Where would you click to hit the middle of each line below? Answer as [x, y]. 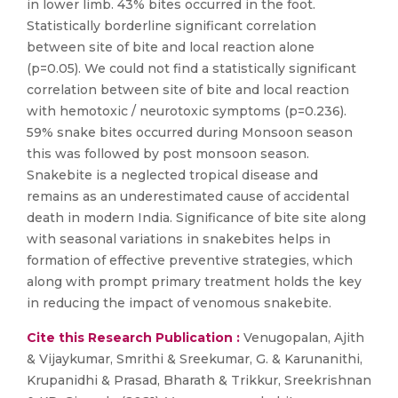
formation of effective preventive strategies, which [190, 260]
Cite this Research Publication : [133, 338]
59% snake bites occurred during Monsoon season [190, 132]
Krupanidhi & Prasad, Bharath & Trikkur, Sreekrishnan [199, 380]
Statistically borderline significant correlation [171, 26]
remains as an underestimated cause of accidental [188, 196]
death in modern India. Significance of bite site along [196, 218]
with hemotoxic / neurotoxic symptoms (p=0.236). [187, 111]
